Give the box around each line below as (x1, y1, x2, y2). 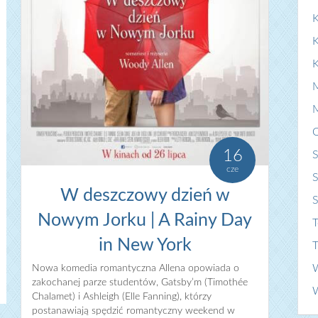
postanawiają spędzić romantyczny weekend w (32, 306, 235, 317)
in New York (98, 236, 192, 255)
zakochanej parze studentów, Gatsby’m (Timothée (32, 278, 248, 288)
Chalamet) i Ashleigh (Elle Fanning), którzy (32, 292, 212, 302)
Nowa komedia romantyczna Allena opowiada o (32, 263, 239, 274)
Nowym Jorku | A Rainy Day (38, 212, 252, 230)
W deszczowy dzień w (60, 187, 230, 205)
